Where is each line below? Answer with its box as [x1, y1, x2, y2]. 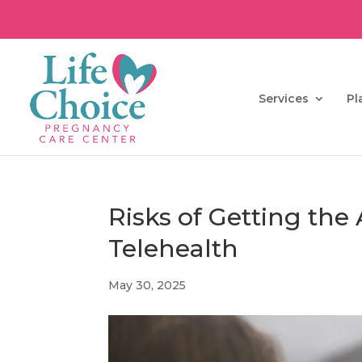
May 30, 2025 [108, 278, 187, 293]
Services [259, 91, 309, 107]
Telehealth [108, 234, 239, 263]
